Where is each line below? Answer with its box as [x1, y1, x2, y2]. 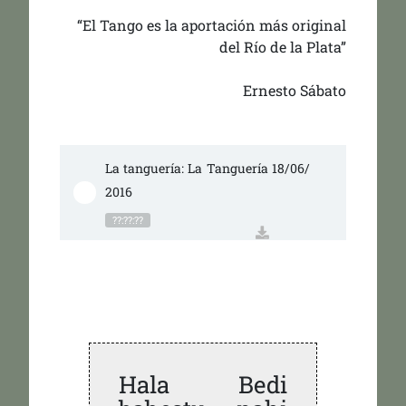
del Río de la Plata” [219, 37, 347, 57]
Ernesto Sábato [243, 81, 347, 101]
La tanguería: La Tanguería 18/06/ [104, 159, 311, 178]
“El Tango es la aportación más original [77, 15, 347, 35]
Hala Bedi [118, 369, 288, 401]
